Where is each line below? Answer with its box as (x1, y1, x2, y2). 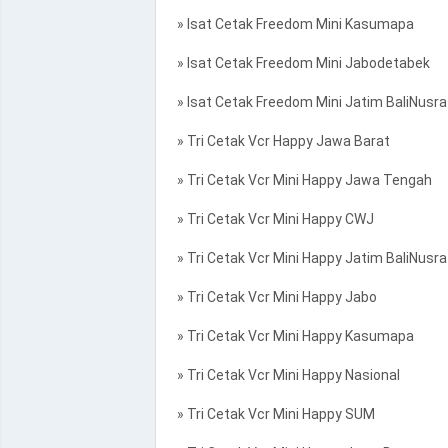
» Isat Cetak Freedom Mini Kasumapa (170, 16, 414, 32)
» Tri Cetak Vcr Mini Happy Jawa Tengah (170, 172, 432, 188)
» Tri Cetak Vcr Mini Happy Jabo (170, 289, 377, 305)
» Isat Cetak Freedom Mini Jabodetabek (170, 55, 430, 71)
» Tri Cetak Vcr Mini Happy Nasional (170, 367, 400, 383)
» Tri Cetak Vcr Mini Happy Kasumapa (170, 328, 414, 344)
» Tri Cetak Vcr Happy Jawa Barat (170, 133, 390, 149)
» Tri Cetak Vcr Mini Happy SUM (170, 406, 375, 422)
